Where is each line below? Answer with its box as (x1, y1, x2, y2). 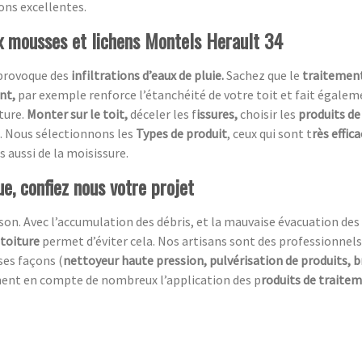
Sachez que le (226, 66, 302, 83)
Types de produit (136, 124, 227, 141)
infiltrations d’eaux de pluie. (69, 66, 226, 83)
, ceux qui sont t (227, 124, 312, 141)
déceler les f (130, 105, 196, 122)
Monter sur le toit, (27, 105, 130, 122)
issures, (196, 105, 240, 122)
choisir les (240, 105, 298, 122)
